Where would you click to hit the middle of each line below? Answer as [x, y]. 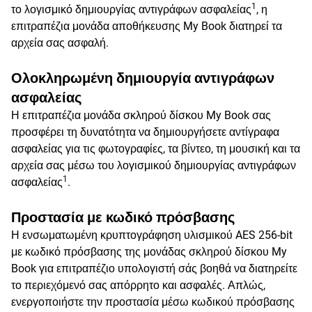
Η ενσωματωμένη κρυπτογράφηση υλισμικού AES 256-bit [152, 235]
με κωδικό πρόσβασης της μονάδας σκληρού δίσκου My [149, 252]
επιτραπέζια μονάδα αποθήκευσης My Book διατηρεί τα [147, 26]
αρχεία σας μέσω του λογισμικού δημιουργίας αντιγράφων [154, 165]
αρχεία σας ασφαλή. [60, 43]
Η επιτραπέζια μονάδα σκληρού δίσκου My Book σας [141, 115]
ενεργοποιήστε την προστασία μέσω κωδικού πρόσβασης [153, 302]
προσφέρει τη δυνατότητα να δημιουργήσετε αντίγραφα [145, 132]
